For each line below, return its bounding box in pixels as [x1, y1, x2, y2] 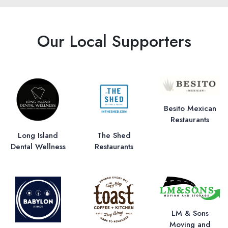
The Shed [97, 130, 131, 141]
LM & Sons [171, 207, 209, 219]
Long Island [18, 130, 59, 141]
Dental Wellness [10, 141, 66, 153]
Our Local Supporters [37, 30, 191, 53]
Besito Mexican [163, 102, 216, 114]
